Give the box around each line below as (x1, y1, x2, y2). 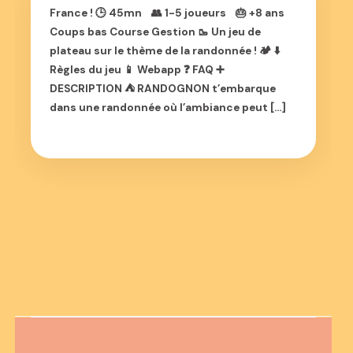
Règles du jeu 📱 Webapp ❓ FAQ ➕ (50, 63, 225, 76)
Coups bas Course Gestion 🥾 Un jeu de (50, 25, 262, 39)
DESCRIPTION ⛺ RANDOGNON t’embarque (50, 82, 277, 95)
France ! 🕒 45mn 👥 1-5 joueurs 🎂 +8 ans (50, 6, 285, 20)
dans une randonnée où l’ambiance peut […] (50, 101, 287, 114)
